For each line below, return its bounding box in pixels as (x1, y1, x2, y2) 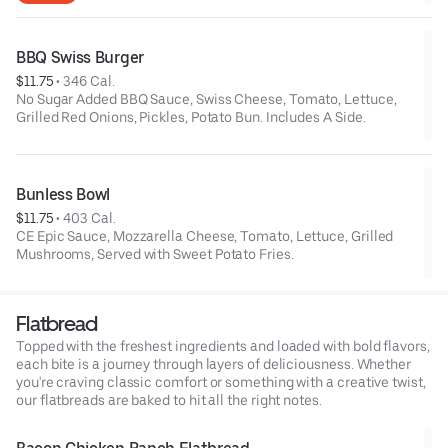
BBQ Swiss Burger (16, 47, 144, 67)
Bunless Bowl (16, 184, 111, 204)
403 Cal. (63, 209, 116, 226)
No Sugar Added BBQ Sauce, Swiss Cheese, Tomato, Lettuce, (16, 90, 397, 107)
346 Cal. (63, 72, 115, 89)
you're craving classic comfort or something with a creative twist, (16, 373, 426, 390)
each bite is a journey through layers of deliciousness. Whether (16, 355, 411, 372)
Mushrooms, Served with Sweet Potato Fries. (16, 245, 294, 262)
